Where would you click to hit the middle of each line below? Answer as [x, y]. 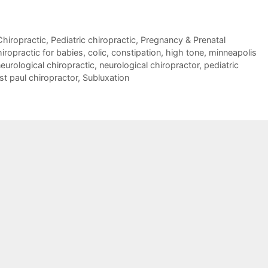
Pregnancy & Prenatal [183, 39]
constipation [136, 52]
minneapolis [232, 52]
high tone [185, 52]
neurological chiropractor [149, 65]
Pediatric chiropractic [93, 39]
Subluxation [106, 77]
